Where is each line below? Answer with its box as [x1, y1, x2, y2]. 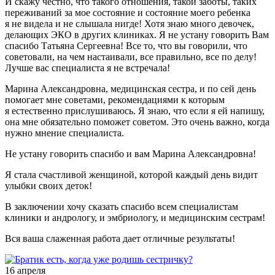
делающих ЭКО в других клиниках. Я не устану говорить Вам [5, 29, 269, 41]
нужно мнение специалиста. [5, 128, 124, 139]
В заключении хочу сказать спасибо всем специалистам [5, 201, 238, 212]
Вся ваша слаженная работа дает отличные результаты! [5, 233, 235, 244]
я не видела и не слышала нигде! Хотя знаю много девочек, [5, 18, 254, 29]
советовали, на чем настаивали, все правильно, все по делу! [5, 52, 257, 63]
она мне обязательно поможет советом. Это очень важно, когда [5, 117, 269, 128]
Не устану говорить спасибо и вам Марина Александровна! [5, 149, 256, 160]
